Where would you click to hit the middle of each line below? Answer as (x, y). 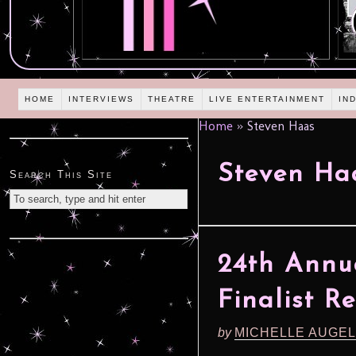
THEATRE (172, 99)
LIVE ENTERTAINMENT (267, 99)
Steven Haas (279, 126)
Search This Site (61, 175)
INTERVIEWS (102, 99)
